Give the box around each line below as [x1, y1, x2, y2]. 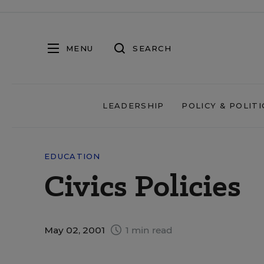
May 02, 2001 [44, 225, 107, 236]
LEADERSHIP [103, 101, 164, 110]
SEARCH [133, 43, 171, 53]
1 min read [123, 225, 173, 236]
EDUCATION [44, 151, 101, 161]
